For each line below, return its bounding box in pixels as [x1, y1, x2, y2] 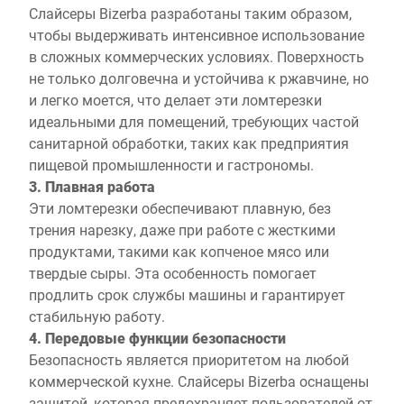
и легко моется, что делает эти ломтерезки [29, 90, 322, 109]
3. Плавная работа [29, 177, 155, 196]
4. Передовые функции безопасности [29, 328, 286, 347]
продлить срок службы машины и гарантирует [29, 285, 345, 304]
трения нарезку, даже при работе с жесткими [29, 220, 335, 239]
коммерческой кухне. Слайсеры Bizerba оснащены [29, 372, 369, 390]
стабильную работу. [29, 307, 165, 326]
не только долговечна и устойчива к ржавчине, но [29, 69, 369, 87]
